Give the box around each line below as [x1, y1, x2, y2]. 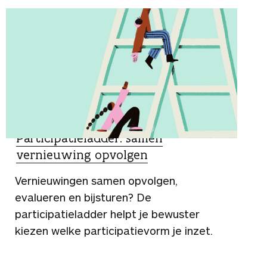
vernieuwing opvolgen [16, 146, 148, 163]
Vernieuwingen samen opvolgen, [15, 173, 178, 187]
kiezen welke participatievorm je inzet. [15, 223, 213, 237]
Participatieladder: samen [16, 129, 163, 146]
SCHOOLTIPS [18, 116, 70, 128]
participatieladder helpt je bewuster [15, 207, 200, 221]
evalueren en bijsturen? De [15, 190, 151, 204]
